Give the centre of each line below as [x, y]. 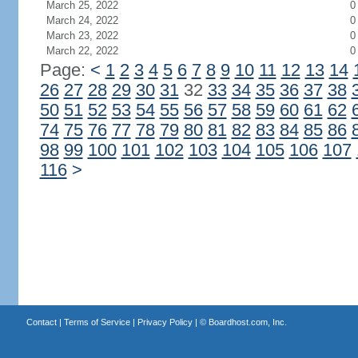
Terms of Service [97, 322]
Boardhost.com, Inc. [247, 322]
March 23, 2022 [82, 36]
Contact [41, 322]
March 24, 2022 [82, 20]
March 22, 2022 [82, 51]
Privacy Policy [165, 322]
